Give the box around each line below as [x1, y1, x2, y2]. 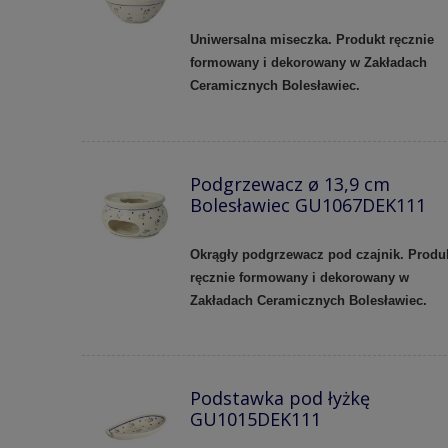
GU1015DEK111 [189, 407, 321, 432]
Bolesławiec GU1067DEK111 [189, 193, 426, 218]
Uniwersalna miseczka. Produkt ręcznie [189, 32, 434, 48]
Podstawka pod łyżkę [189, 386, 370, 411]
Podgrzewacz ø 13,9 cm [189, 172, 390, 197]
